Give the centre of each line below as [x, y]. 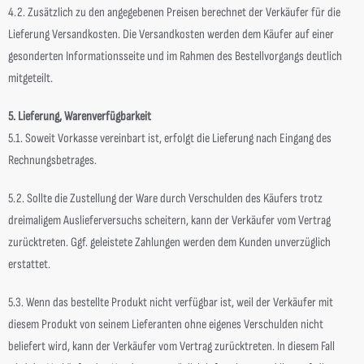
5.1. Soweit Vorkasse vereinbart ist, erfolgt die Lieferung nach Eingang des [170, 139]
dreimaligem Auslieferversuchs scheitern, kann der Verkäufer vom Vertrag [169, 221]
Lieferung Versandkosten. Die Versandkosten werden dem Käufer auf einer [171, 35]
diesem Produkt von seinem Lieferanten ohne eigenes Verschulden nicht [166, 325]
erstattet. [29, 264]
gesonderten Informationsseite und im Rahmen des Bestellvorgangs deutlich [175, 56]
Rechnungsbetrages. [52, 160]
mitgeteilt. [30, 78]
